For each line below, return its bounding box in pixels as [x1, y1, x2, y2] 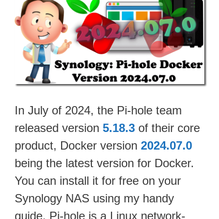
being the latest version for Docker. [15, 156, 194, 170]
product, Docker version [15, 138, 141, 152]
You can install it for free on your [15, 174, 181, 187]
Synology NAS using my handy [15, 191, 174, 205]
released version [15, 121, 103, 134]
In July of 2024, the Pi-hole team [15, 103, 182, 117]
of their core [135, 121, 200, 134]
